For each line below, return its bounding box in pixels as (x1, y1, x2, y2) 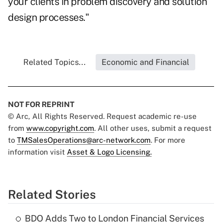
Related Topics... (23, 57, 86, 67)
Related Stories (8, 187, 96, 202)
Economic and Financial (101, 57, 189, 67)
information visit (8, 148, 67, 157)
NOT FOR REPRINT (8, 100, 74, 109)
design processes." (8, 11, 89, 24)
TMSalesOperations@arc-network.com (17, 136, 151, 145)
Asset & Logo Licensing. (67, 148, 152, 157)
